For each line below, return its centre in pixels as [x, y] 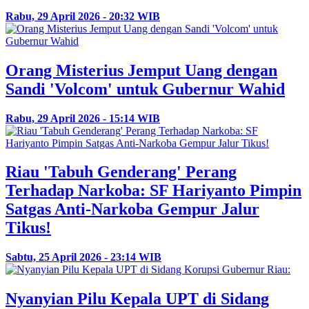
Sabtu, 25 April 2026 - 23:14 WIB [83, 257]
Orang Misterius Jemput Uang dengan [141, 70]
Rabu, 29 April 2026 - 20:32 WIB [83, 16]
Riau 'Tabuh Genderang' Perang [121, 172]
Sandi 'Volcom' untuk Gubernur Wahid [145, 89]
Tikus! [28, 228]
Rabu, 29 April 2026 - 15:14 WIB [83, 118]
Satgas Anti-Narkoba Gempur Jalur [132, 209]
